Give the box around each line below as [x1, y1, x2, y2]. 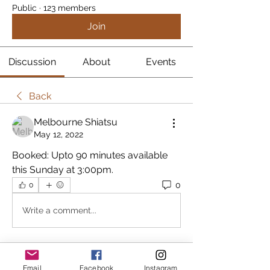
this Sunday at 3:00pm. [12, 164, 113, 175]
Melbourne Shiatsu [34, 116, 118, 128]
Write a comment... [22, 205, 96, 215]
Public [12, 3, 37, 13]
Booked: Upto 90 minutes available [12, 149, 168, 161]
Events [145, 56, 176, 67]
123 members [43, 3, 96, 13]
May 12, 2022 [34, 130, 83, 139]
